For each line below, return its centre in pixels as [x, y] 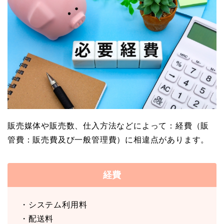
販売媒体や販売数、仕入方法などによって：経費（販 [108, 126]
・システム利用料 [54, 205]
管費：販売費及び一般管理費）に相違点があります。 [108, 140]
